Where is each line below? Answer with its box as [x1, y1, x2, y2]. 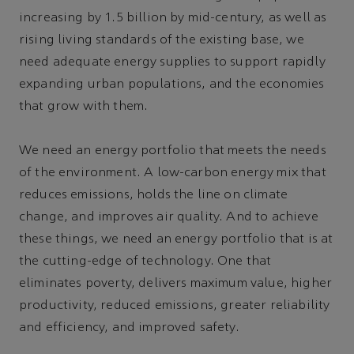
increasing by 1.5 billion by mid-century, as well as [19, 11, 327, 24]
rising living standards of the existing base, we [19, 33, 304, 47]
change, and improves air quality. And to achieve [19, 211, 318, 224]
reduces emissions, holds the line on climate [19, 189, 288, 202]
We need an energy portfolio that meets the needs [19, 145, 326, 158]
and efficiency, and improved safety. [19, 322, 239, 335]
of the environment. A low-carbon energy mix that [19, 167, 326, 180]
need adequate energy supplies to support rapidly [19, 55, 326, 69]
